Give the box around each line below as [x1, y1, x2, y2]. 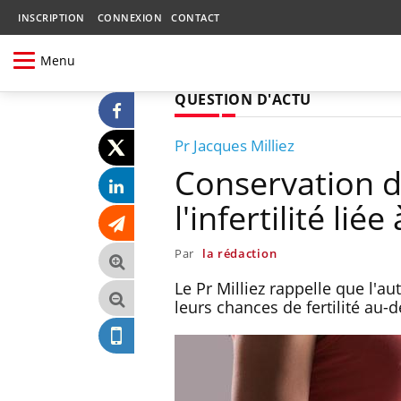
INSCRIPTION [18, 11, 85, 24]
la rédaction [201, 244, 277, 261]
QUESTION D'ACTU [175, 89, 311, 109]
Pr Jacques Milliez [175, 134, 294, 156]
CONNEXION [97, 11, 162, 24]
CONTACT [171, 11, 220, 24]
